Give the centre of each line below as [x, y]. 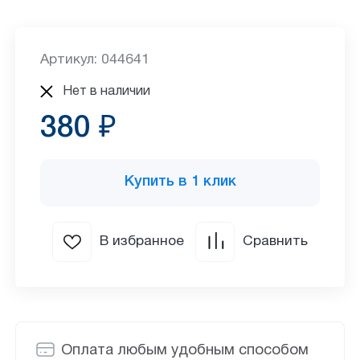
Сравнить [276, 241]
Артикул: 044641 [94, 60]
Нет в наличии [107, 92]
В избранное [142, 241]
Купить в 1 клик [180, 182]
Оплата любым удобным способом [184, 351]
